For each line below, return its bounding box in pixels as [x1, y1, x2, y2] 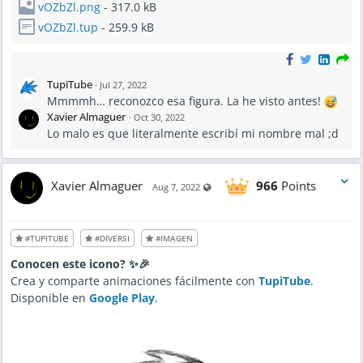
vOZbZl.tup [38, 19, 98, 36]
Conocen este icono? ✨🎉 [11, 256, 150, 272]
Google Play [89, 290, 155, 306]
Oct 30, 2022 [134, 111, 185, 124]
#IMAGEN [153, 233, 193, 245]
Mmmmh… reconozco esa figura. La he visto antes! [47, 93, 324, 109]
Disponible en [11, 290, 89, 306]
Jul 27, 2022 [100, 79, 147, 92]
